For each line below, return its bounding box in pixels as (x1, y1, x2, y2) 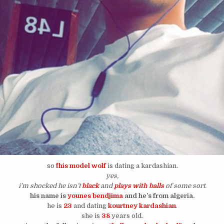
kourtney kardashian (108, 202, 176, 210)
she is (81, 212, 102, 220)
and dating (73, 202, 108, 210)
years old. (110, 212, 143, 220)
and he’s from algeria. (123, 192, 195, 200)
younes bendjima (67, 192, 123, 200)
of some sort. (163, 182, 206, 190)
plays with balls (113, 182, 164, 190)
